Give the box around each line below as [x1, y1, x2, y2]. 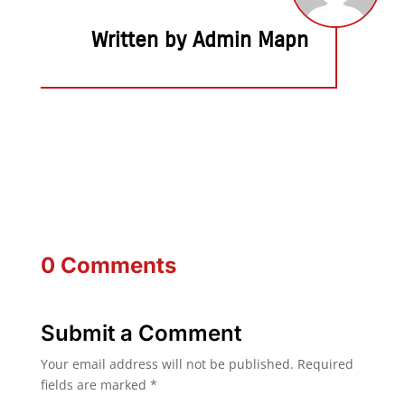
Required [297, 355, 353, 372]
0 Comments [40, 252, 176, 278]
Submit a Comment [40, 320, 241, 346]
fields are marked [40, 376, 150, 393]
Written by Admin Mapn [91, 27, 309, 52]
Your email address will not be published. [40, 355, 294, 372]
